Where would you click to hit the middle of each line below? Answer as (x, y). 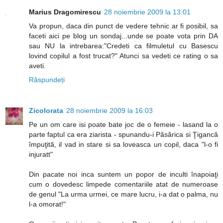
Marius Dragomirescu (65, 12)
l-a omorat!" (47, 204)
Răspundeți (47, 80)
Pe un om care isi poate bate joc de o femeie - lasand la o (123, 125)
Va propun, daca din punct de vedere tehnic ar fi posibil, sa (123, 26)
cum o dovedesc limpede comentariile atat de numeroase (123, 184)
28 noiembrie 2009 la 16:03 (110, 111)
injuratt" (41, 155)
